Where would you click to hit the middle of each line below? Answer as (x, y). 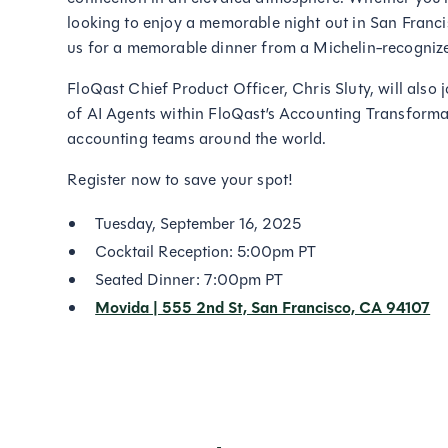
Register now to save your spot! (182, 179)
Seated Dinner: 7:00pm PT (189, 279)
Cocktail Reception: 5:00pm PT (206, 251)
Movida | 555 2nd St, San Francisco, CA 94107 (263, 308)
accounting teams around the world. (199, 138)
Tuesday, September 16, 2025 (198, 223)
